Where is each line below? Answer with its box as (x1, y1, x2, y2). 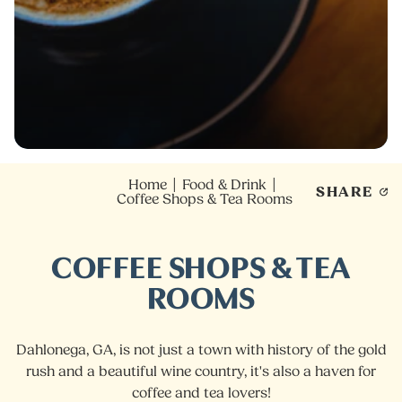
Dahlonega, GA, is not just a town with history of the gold (15, 341, 387, 358)
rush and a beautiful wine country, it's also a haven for (26, 363, 376, 380)
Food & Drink (181, 176, 267, 193)
